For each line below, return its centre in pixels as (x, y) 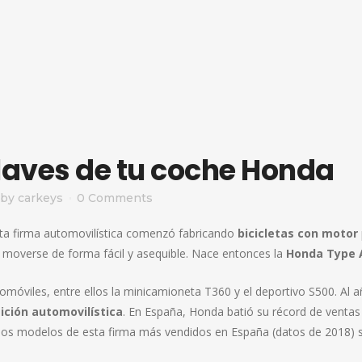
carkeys (40, 198)
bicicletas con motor (298, 233)
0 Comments (115, 198)
